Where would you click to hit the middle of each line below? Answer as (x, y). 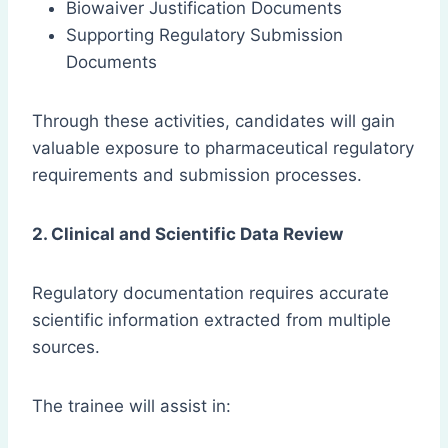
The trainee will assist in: (131, 406)
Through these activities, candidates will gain (213, 121)
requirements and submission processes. (197, 175)
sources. (66, 347)
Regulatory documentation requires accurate (210, 293)
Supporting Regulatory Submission (204, 35)
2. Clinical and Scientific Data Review (187, 234)
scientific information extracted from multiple (211, 320)
